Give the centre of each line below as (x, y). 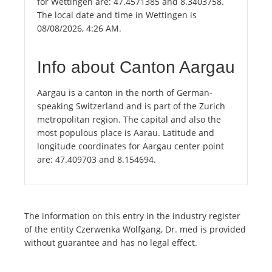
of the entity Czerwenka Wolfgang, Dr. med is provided (135, 229)
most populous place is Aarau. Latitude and (126, 133)
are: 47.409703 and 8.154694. (97, 160)
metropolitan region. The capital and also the (129, 120)
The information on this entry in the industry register (132, 216)
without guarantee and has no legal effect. (111, 243)
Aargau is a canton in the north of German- (125, 93)
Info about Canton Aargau (136, 67)
